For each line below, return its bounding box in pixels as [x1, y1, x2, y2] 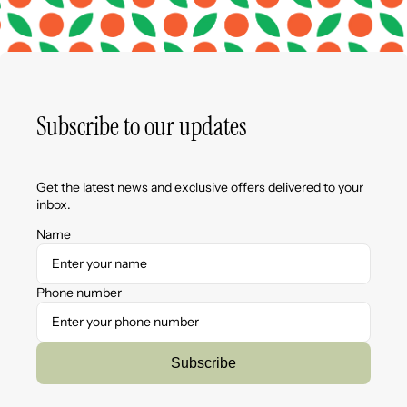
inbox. [36, 195, 71, 213]
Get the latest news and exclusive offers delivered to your [36, 178, 363, 195]
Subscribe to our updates [36, 109, 247, 144]
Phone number [36, 283, 122, 301]
